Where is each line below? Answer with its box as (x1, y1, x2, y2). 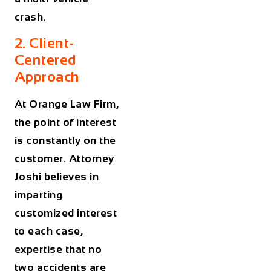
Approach (14, 68, 80, 85)
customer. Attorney (14, 152, 114, 165)
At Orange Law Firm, (14, 98, 119, 111)
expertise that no (14, 243, 102, 256)
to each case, (14, 225, 83, 238)
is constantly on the (14, 134, 116, 147)
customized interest (14, 207, 117, 220)
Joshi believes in (14, 171, 99, 183)
